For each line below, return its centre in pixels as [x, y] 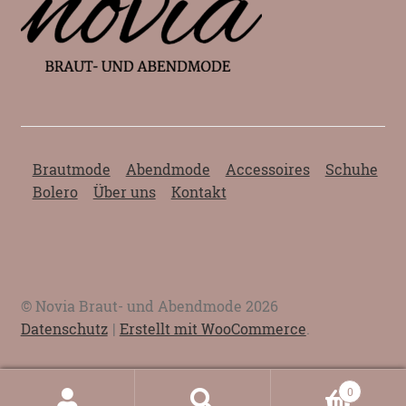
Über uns [124, 191]
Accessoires [267, 169]
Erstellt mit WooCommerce [213, 329]
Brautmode [71, 169]
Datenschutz [64, 329]
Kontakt [198, 191]
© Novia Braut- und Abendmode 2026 [149, 306]
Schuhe [351, 169]
